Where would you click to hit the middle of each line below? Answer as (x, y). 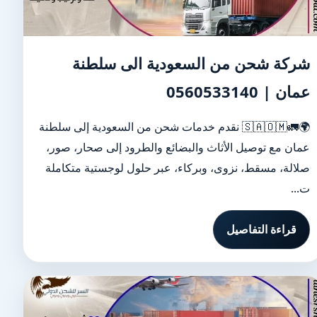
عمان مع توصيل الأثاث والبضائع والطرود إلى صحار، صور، (178, 147)
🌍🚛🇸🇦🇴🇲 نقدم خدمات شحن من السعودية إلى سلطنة (141, 127)
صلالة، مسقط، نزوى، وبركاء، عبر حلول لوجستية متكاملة (178, 168)
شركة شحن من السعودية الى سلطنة (191, 63)
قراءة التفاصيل (262, 229)
